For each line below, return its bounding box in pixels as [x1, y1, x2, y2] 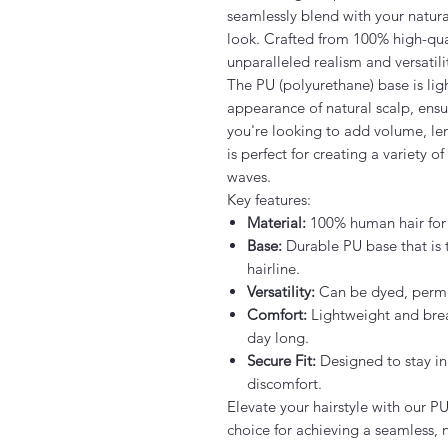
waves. [227, 166, 271, 186]
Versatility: [247, 281, 315, 301]
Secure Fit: [247, 350, 316, 370]
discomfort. [247, 373, 322, 393]
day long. [247, 327, 309, 347]
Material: [247, 212, 306, 232]
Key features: [227, 189, 311, 209]
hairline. [247, 258, 300, 278]
